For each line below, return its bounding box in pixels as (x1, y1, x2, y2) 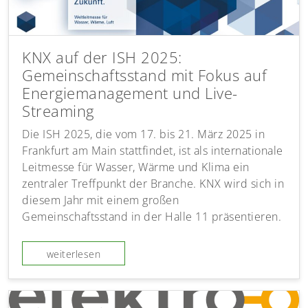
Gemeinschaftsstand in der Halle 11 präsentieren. (22, 208, 282, 224)
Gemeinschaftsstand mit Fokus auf (22, 65, 267, 85)
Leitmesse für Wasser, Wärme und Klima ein (22, 159, 250, 175)
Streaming (22, 100, 94, 121)
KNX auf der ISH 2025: (22, 47, 182, 67)
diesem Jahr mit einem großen (22, 192, 179, 208)
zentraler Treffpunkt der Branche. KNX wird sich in (22, 175, 285, 191)
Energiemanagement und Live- (22, 82, 238, 103)
